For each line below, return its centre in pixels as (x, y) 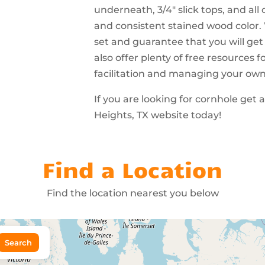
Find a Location (132, 169)
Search (18, 243)
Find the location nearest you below (132, 193)
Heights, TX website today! (158, 115)
